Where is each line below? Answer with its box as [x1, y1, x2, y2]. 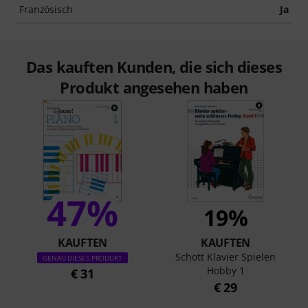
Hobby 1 [206, 264, 245, 277]
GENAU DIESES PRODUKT [43, 253, 122, 263]
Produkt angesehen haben [60, 77, 248, 98]
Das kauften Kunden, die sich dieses [26, 56, 282, 77]
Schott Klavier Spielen [175, 250, 276, 263]
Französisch [19, 3, 73, 16]
